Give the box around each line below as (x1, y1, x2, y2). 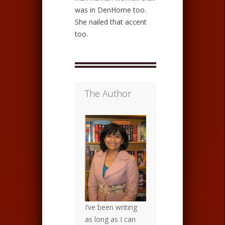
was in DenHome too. (75, 5, 146, 15)
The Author (85, 87, 131, 99)
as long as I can (85, 214, 136, 224)
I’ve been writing (85, 202, 137, 212)
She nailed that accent (75, 17, 147, 27)
